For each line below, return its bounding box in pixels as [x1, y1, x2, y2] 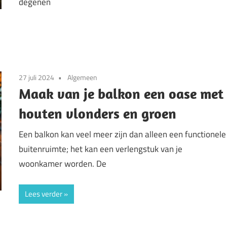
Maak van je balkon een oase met [19, 84, 224, 102]
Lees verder [25, 187, 63, 200]
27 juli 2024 [19, 71, 55, 83]
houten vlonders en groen [19, 104, 177, 122]
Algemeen [67, 71, 98, 83]
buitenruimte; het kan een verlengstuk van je [19, 142, 183, 156]
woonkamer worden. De [19, 157, 107, 171]
